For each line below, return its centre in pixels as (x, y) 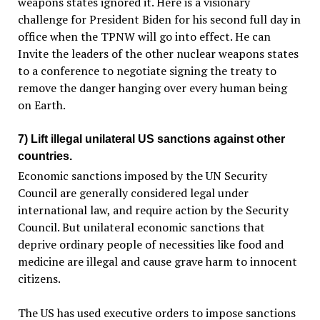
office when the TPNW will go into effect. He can (144, 37)
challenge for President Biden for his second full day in (159, 20)
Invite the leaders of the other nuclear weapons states (158, 54)
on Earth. (41, 105)
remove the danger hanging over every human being (152, 88)
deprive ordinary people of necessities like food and (150, 245)
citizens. (39, 279)
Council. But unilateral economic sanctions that (141, 227)
